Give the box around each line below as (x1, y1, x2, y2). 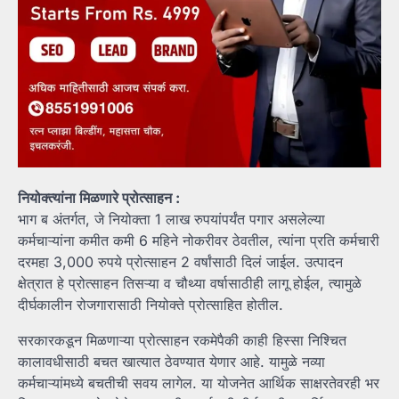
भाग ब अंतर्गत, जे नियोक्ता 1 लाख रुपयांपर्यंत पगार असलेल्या (18, 210, 325, 229)
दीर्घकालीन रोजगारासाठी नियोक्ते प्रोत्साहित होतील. (18, 296, 283, 314)
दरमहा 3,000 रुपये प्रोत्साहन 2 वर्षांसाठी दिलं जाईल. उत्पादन (18, 253, 343, 272)
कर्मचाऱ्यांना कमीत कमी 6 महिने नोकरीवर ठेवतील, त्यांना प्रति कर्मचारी (18, 232, 379, 250)
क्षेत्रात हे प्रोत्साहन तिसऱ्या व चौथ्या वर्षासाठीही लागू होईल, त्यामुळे (18, 274, 362, 293)
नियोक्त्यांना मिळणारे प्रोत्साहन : (18, 189, 180, 208)
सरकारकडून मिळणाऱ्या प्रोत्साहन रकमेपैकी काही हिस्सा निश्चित (18, 331, 346, 350)
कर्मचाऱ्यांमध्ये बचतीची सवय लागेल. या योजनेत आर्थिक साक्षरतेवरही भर (18, 374, 379, 393)
